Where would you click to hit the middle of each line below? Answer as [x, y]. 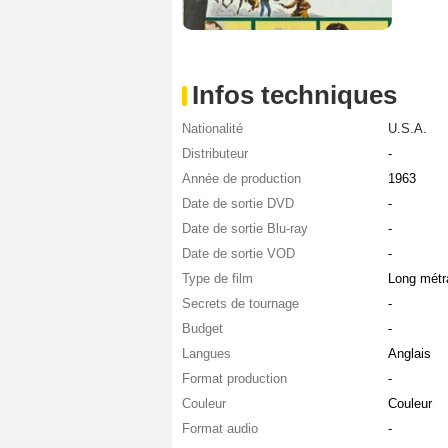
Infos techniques [294, 94]
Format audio [220, 428]
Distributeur [215, 153]
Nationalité [212, 128]
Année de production [241, 178]
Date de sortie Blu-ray [245, 228]
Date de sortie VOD [238, 253]
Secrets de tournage [240, 303]
